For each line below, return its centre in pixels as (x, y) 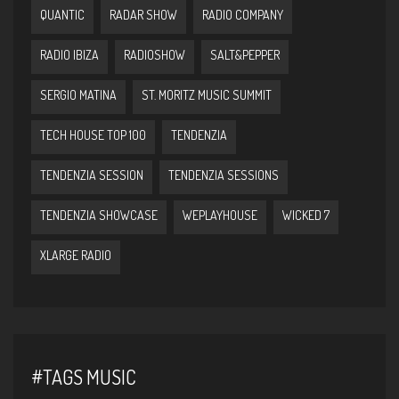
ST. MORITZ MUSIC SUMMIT (207, 95)
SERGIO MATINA (78, 95)
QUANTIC (62, 15)
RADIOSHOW (155, 55)
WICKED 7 (306, 216)
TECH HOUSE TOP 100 (93, 135)
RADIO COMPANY (243, 15)
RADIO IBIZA (69, 55)
